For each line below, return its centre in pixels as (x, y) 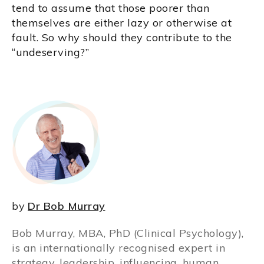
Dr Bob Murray (67, 206)
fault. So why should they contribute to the (122, 38)
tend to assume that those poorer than (111, 8)
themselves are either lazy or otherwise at (122, 23)
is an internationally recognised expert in (118, 248)
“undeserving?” (50, 52)
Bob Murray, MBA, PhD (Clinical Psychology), (128, 233)
